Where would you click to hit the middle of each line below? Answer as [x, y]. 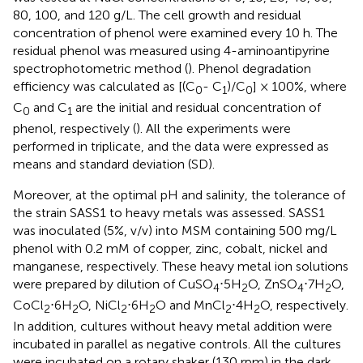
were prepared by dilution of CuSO [113, 284]
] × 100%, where [300, 86]
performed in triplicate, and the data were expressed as [171, 146]
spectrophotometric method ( [100, 68]
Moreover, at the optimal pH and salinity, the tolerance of [179, 195]
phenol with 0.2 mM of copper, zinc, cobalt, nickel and [170, 248]
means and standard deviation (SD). [114, 164]
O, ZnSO [273, 284]
